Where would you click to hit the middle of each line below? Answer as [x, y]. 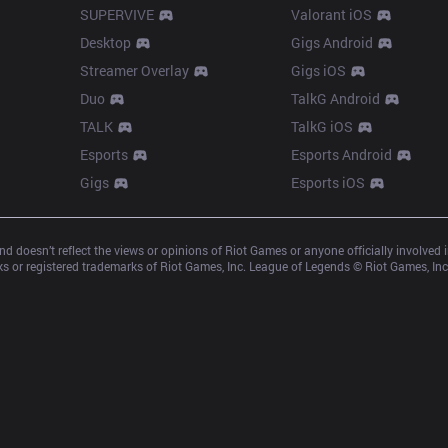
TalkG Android [335, 98]
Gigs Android [331, 42]
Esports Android [341, 154]
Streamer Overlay [134, 70]
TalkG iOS [321, 126]
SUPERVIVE [116, 14]
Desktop [105, 42]
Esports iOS [327, 182]
